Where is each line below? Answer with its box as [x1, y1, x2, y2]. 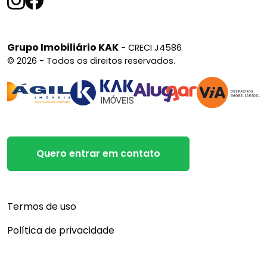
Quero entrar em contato [36, 147, 160, 161]
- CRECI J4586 [119, 41, 182, 54]
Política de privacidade [13, 223, 114, 238]
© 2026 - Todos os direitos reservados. [7, 54, 175, 67]
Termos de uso [13, 200, 76, 214]
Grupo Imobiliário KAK [7, 40, 119, 54]
